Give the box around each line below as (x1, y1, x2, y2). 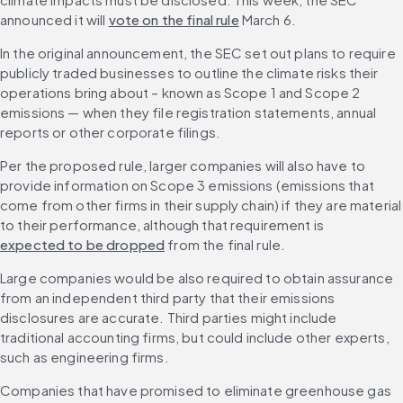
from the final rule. (165, 235, 289, 253)
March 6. (238, 10, 296, 28)
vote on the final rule (108, 10, 239, 28)
